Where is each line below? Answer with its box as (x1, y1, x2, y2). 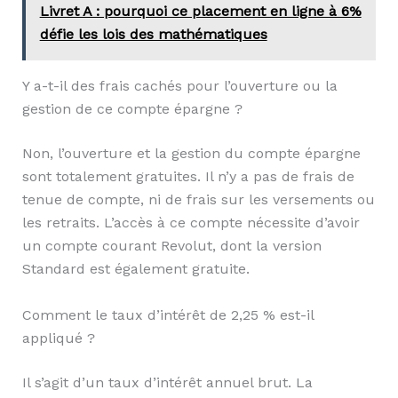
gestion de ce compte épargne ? (21, 100, 243, 118)
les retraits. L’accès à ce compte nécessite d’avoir (21, 214, 360, 232)
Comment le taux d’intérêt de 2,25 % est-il (21, 306, 314, 323)
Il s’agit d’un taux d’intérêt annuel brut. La (21, 373, 313, 391)
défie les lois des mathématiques (39, 26, 267, 44)
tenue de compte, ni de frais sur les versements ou (21, 191, 375, 209)
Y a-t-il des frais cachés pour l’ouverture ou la (21, 77, 338, 95)
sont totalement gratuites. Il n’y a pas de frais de (21, 168, 354, 186)
